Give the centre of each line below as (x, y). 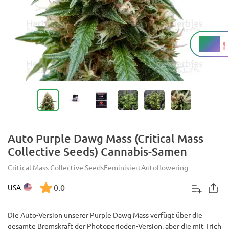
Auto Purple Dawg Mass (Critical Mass (106, 138)
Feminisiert (122, 167)
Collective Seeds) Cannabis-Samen (97, 152)
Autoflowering (165, 167)
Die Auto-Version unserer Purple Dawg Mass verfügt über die (105, 215)
